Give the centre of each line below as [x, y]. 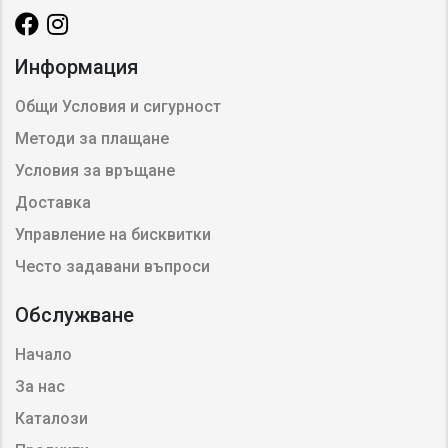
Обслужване [74, 314]
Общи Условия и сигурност [118, 106]
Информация [76, 66]
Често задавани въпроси [112, 266]
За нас [40, 386]
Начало [43, 354]
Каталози [51, 418]
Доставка [53, 202]
